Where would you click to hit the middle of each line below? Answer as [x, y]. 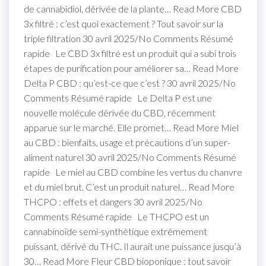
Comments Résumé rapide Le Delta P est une [118, 97]
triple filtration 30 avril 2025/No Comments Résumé [129, 38]
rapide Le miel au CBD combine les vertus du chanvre [133, 172]
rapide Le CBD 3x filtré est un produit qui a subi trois [130, 53]
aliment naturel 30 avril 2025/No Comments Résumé [130, 157]
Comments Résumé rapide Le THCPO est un [116, 216]
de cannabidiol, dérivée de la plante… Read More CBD [133, 8]
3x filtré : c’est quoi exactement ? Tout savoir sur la [123, 23]
